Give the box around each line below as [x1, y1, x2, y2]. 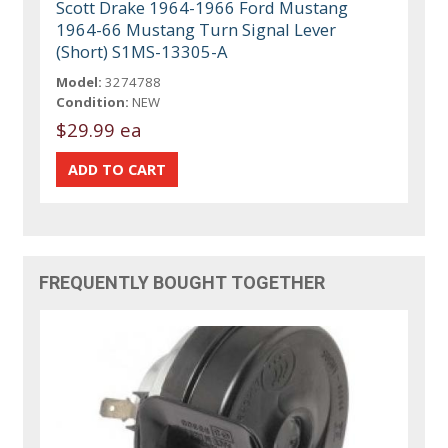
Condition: [56, 93, 130, 112]
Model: [56, 73, 103, 92]
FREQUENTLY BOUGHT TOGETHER [39, 272, 326, 294]
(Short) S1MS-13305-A [56, 40, 229, 64]
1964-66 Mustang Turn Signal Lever [56, 18, 337, 42]
